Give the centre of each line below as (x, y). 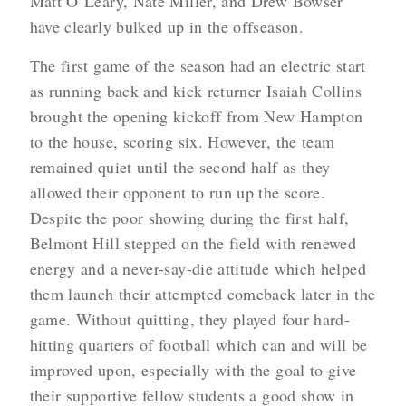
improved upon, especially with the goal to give (193, 370)
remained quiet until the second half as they (180, 167)
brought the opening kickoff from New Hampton (196, 116)
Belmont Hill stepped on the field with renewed (193, 243)
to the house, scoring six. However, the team (182, 142)
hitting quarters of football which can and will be (198, 345)
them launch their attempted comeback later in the (203, 294)
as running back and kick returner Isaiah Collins (195, 91)
